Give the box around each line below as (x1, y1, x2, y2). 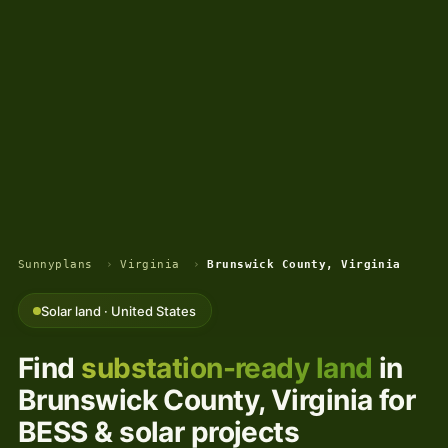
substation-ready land (81, 350, 373, 385)
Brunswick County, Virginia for (18, 382, 416, 417)
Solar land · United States (41, 302, 197, 319)
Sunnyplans (18, 258, 93, 272)
